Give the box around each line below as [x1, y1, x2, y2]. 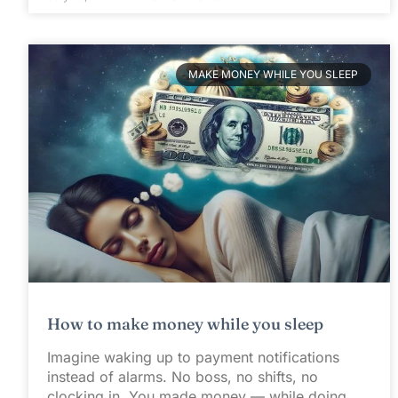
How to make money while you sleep [47, 314, 323, 335]
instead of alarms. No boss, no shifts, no [47, 368, 318, 386]
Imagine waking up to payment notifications [47, 348, 339, 367]
